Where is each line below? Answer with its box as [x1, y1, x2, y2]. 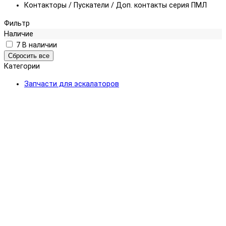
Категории [4, 62, 40, 71]
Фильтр [4, 19, 30, 28]
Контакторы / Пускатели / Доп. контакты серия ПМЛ [24, 1, 207, 10]
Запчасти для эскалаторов [24, 80, 119, 89]
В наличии [22, 40, 57, 49]
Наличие [4, 29, 33, 38]
